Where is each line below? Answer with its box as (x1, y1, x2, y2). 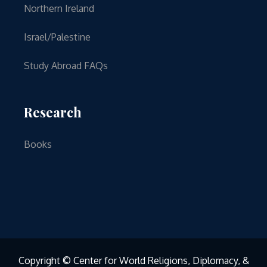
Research (24, 103, 82, 122)
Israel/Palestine (24, 31, 91, 44)
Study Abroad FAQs (24, 60, 108, 72)
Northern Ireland (24, 2, 95, 15)
